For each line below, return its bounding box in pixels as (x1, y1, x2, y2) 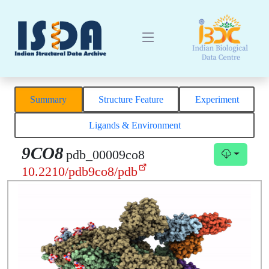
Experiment (195, 94, 239, 104)
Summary (30, 94, 67, 104)
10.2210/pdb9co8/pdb (22, 164, 138, 179)
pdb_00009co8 (66, 148, 145, 163)
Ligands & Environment (88, 119, 181, 130)
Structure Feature (98, 94, 163, 104)
